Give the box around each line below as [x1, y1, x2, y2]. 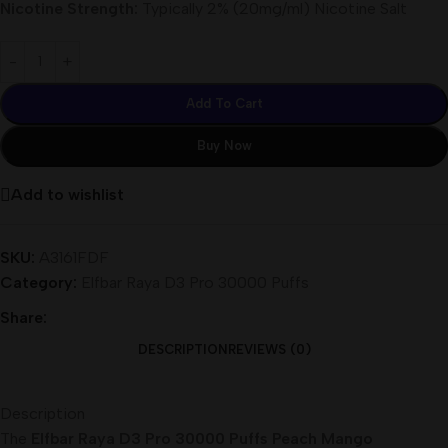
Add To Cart [185, 95, 263, 111]
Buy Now [196, 137, 252, 153]
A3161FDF [39, 247, 109, 267]
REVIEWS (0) [227, 341, 311, 357]
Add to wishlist [11, 185, 124, 204]
